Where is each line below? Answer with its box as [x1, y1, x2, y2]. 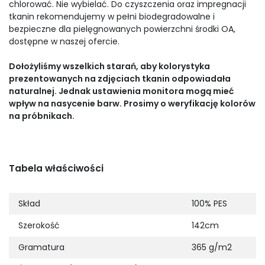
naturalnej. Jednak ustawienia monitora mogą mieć [9, 85, 234, 98]
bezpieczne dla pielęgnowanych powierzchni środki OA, [9, 23, 235, 35]
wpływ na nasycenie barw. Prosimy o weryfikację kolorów [9, 98, 256, 110]
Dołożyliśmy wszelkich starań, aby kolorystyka [9, 60, 210, 73]
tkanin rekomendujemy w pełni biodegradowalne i [9, 11, 215, 23]
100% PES [192, 198, 227, 210]
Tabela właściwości [9, 161, 104, 176]
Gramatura [18, 241, 64, 254]
